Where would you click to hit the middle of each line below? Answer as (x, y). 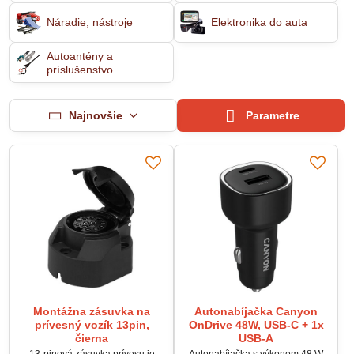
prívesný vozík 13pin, (92, 325)
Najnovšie (95, 115)
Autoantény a (79, 56)
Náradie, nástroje (89, 22)
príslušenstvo (79, 69)
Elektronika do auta (259, 22)
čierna (92, 338)
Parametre (271, 115)
